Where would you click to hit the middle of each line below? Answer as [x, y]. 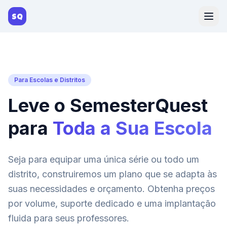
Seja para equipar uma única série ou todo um [104, 159]
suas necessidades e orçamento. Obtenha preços [111, 189]
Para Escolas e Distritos [50, 80]
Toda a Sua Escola [133, 128]
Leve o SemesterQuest [108, 105]
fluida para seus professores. [69, 218]
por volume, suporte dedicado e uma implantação [112, 203]
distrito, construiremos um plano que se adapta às [112, 174]
